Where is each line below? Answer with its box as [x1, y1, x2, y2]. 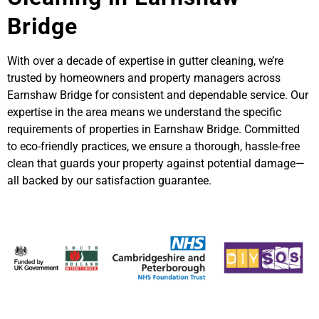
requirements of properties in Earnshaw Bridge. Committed [7, 122, 300, 137]
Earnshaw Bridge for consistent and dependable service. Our [7, 88, 308, 103]
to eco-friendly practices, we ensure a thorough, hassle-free [7, 140, 300, 154]
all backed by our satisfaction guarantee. [7, 174, 211, 188]
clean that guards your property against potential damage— [7, 157, 305, 171]
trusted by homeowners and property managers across [7, 71, 281, 85]
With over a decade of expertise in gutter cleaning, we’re [7, 54, 283, 68]
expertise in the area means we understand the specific [7, 105, 281, 120]
